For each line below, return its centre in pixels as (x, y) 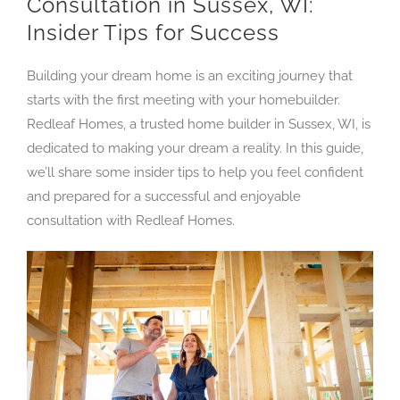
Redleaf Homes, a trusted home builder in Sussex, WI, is (199, 124)
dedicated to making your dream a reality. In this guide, (195, 148)
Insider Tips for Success (153, 32)
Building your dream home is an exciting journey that (190, 75)
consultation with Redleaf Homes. (131, 220)
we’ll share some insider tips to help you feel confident (195, 172)
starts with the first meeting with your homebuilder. (183, 100)
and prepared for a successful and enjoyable (164, 196)
